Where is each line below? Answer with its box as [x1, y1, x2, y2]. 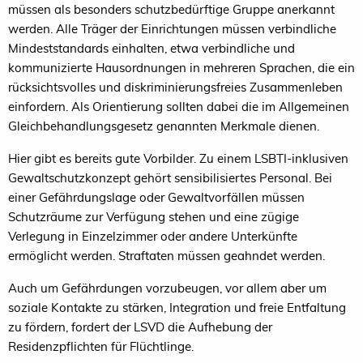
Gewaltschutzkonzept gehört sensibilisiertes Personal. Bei [8, 169, 332, 186]
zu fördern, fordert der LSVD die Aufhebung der [8, 318, 272, 335]
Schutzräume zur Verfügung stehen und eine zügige [8, 208, 299, 224]
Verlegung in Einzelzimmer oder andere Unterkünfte [8, 228, 297, 244]
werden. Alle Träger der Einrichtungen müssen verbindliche [8, 20, 336, 36]
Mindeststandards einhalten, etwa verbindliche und [8, 40, 295, 56]
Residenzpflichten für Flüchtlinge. [8, 338, 197, 354]
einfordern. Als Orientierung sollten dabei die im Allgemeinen [8, 98, 349, 114]
